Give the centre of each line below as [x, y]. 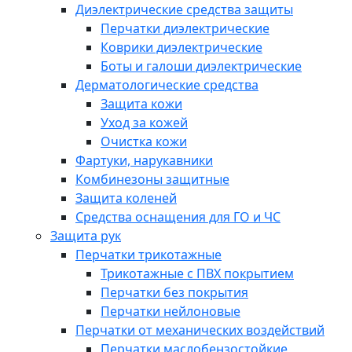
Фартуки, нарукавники [144, 160]
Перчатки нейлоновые [170, 311]
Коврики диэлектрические [181, 47]
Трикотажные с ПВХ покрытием [197, 273]
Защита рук [86, 236]
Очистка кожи [144, 141]
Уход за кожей [144, 123]
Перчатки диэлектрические [185, 28]
